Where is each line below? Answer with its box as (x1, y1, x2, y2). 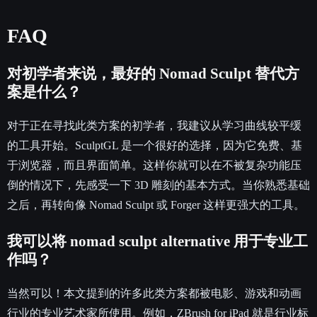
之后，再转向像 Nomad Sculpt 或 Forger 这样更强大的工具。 (7, 199, 305, 212)
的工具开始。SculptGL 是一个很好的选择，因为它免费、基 (7, 139, 302, 152)
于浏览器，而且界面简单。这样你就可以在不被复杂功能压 (7, 159, 301, 172)
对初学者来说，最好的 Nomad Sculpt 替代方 (7, 65, 299, 83)
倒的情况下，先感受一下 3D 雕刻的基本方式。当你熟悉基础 (7, 179, 310, 192)
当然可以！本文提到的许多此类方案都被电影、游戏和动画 (7, 287, 301, 300)
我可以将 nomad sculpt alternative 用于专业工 (7, 233, 308, 250)
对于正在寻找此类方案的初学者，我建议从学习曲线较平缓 (7, 120, 301, 132)
